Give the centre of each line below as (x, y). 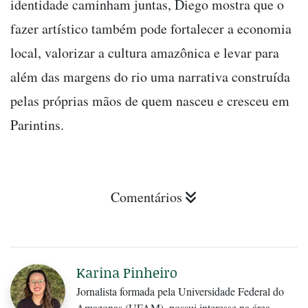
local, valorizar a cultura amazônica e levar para (145, 52)
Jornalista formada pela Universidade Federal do (180, 291)
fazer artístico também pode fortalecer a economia (151, 28)
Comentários (146, 197)
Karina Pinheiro (127, 272)
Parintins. (37, 124)
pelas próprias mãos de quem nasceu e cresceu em (150, 100)
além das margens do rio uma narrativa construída (150, 76)
